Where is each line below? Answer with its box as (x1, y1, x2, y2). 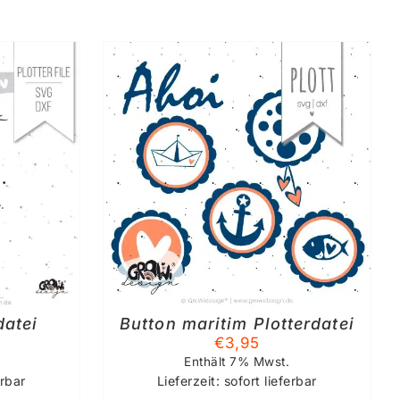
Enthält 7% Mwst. (184, 354, 290, 369)
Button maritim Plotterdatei (120, 313, 354, 333)
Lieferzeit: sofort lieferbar (156, 372, 317, 388)
